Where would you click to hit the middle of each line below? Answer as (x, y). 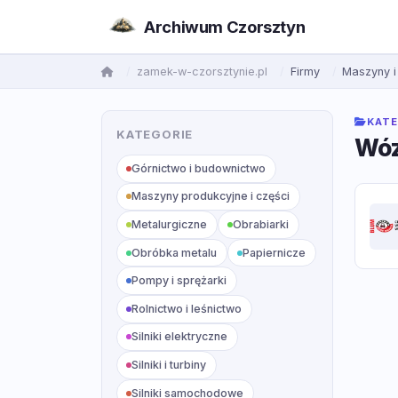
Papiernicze (275, 252)
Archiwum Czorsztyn (225, 27)
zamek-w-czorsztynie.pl (202, 72)
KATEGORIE (155, 134)
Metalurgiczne (170, 224)
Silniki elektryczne (180, 337)
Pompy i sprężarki (179, 281)
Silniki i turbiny (169, 364)
